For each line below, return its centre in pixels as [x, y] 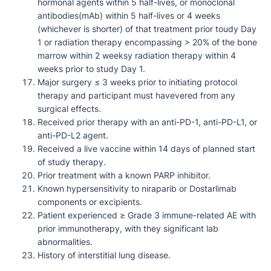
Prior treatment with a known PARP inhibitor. [124, 175]
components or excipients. [90, 202]
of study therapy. [72, 162]
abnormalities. [65, 242]
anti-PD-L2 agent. [73, 135]
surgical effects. [69, 109]
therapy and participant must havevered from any [136, 96]
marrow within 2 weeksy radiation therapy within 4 [137, 56]
